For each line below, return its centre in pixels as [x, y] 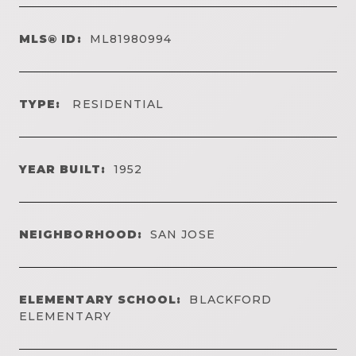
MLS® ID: [50, 39]
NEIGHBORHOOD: [81, 234]
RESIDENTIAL [116, 104]
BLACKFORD [231, 299]
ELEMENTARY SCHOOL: [101, 299]
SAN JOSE [183, 234]
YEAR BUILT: [62, 169]
